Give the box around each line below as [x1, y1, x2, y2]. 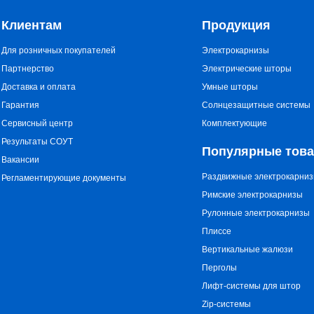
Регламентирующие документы [1, 173, 127, 183]
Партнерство [1, 64, 55, 74]
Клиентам [1, 18, 62, 32]
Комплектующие [201, 118, 267, 128]
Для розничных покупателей [1, 46, 116, 55]
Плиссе [201, 226, 231, 236]
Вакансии [1, 155, 40, 165]
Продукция [201, 18, 271, 32]
